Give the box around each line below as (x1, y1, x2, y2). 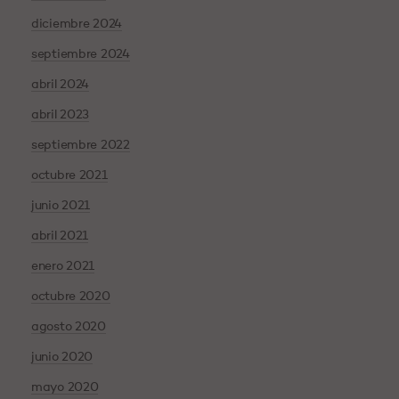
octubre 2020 (31, 290, 110, 304)
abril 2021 (31, 230, 89, 243)
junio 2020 (31, 351, 94, 364)
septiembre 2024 (31, 48, 130, 61)
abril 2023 (31, 109, 90, 122)
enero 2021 (31, 260, 95, 273)
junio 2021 (31, 199, 91, 213)
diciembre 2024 (31, 18, 123, 31)
